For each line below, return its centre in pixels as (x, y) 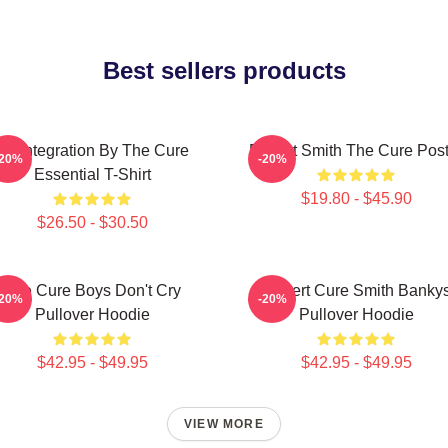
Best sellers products (224, 70)
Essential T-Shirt (92, 174)
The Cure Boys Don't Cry (92, 290)
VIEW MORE (224, 424)
